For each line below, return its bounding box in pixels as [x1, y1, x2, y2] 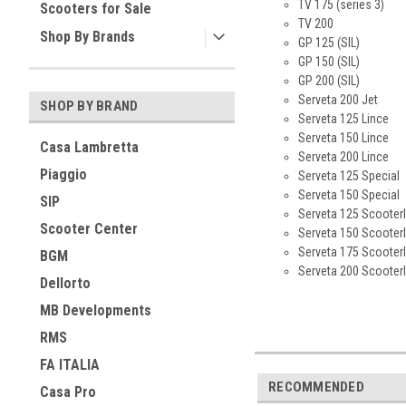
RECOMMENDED [268, 378, 364, 395]
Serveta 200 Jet [297, 92, 378, 107]
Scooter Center [40, 220, 138, 237]
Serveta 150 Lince [297, 130, 389, 145]
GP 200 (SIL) [297, 72, 360, 88]
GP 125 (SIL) [297, 34, 360, 50]
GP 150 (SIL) [297, 53, 360, 69]
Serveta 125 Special [297, 168, 400, 183]
